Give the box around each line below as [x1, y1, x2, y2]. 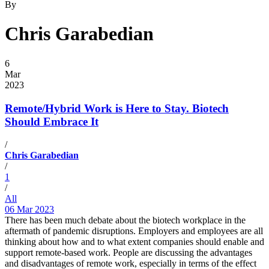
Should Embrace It [5, 115, 98, 128]
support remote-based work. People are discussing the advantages [5, 247, 252, 258]
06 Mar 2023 [5, 204, 54, 215]
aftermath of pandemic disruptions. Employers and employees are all [5, 226, 263, 237]
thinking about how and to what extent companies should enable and [5, 237, 264, 247]
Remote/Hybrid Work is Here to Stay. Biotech [5, 101, 229, 115]
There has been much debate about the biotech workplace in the [5, 215, 246, 226]
